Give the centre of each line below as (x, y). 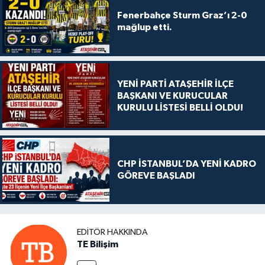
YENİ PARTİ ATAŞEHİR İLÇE (175, 84)
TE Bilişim (98, 244)
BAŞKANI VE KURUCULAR (172, 96)
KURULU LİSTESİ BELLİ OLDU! (180, 107)
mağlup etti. (144, 28)
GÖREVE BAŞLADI (156, 175)
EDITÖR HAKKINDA (112, 232)
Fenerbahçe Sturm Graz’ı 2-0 (182, 16)
